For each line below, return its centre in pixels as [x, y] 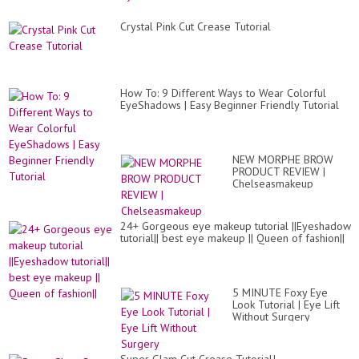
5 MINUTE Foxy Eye [280, 292]
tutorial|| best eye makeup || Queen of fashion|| [232, 238]
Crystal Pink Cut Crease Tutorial [196, 26]
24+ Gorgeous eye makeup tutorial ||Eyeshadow [236, 226]
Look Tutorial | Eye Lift [286, 305]
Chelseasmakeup [273, 184]
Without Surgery [271, 317]
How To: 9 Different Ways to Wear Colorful [223, 93]
